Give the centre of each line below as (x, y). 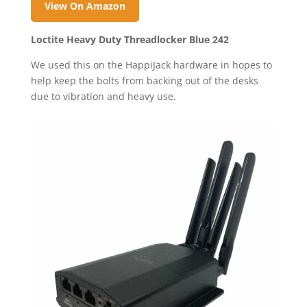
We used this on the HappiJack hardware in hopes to (151, 64)
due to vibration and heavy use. (103, 96)
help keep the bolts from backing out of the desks (144, 80)
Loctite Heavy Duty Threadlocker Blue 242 (130, 39)
